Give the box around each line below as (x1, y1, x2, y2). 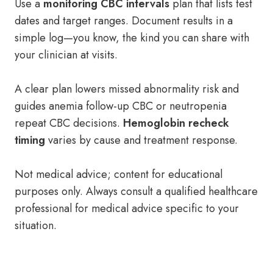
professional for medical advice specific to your (15, 200, 239, 216)
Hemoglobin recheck (123, 115, 229, 131)
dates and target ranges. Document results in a (15, 13, 233, 29)
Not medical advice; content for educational (15, 166, 222, 182)
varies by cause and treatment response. (45, 132, 238, 148)
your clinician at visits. (15, 47, 118, 63)
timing (15, 132, 45, 148)
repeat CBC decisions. (15, 115, 123, 131)
